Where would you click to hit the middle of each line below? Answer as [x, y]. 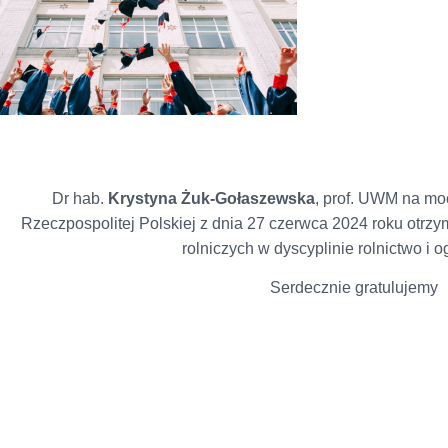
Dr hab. [80, 199]
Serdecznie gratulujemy [353, 288]
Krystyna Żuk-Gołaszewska [212, 199]
